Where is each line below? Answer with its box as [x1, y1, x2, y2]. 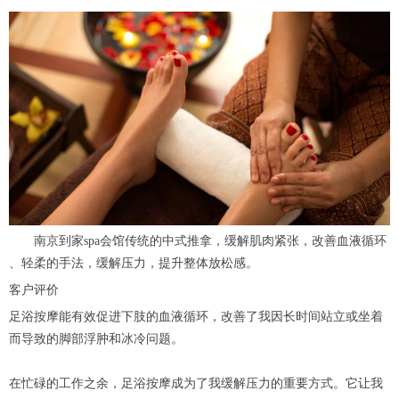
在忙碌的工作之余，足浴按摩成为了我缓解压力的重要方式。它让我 [9, 376, 383, 390]
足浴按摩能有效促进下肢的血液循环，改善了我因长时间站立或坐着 [9, 309, 383, 323]
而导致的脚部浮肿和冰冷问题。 [9, 331, 183, 346]
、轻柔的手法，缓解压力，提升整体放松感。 [9, 256, 258, 270]
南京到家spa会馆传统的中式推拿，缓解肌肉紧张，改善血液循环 [9, 233, 387, 248]
